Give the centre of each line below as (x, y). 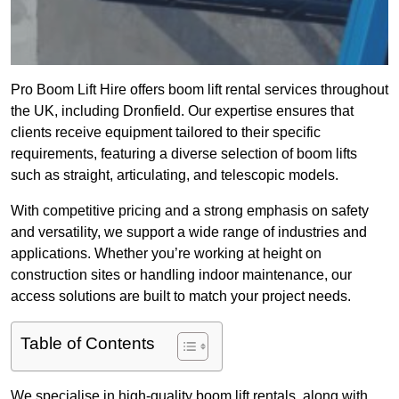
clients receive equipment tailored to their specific (166, 133)
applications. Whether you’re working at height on (166, 254)
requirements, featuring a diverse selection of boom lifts (184, 154)
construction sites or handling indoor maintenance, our (181, 275)
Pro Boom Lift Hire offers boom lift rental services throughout (199, 90)
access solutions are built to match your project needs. (181, 297)
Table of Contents (88, 344)
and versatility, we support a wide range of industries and (189, 232)
